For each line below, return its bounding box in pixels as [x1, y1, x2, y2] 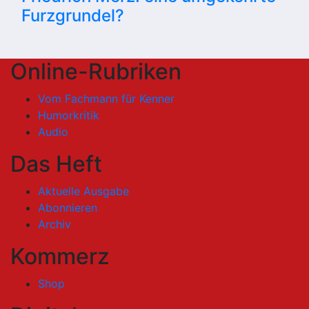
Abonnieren [38, 201, 97, 215]
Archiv [38, 217, 71, 232]
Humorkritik [38, 108, 99, 123]
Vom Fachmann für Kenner [38, 92, 175, 106]
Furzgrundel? [21, 6, 124, 26]
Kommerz [10, 243, 110, 270]
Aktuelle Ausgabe [38, 184, 129, 199]
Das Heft [10, 150, 102, 178]
